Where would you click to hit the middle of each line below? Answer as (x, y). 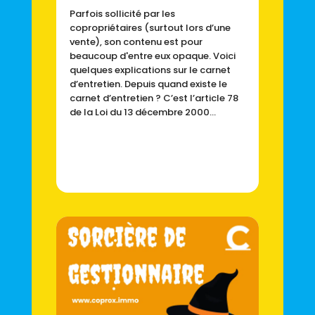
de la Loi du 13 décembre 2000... (142, 112)
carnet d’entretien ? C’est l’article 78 (154, 98)
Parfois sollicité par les (122, 13)
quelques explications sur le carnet (150, 70)
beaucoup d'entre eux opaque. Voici (152, 56)
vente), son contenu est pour (136, 41)
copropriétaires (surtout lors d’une (150, 27)
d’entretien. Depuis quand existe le (148, 84)
